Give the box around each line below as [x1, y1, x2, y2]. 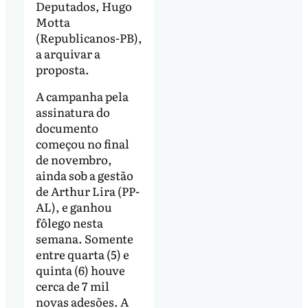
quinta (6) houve [35, 261, 125, 279]
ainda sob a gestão [35, 166, 133, 184]
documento [35, 119, 98, 137]
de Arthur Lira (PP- [35, 182, 140, 200]
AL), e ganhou [35, 198, 112, 216]
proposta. [35, 60, 89, 78]
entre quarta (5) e [35, 245, 129, 263]
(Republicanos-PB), [35, 28, 142, 46]
